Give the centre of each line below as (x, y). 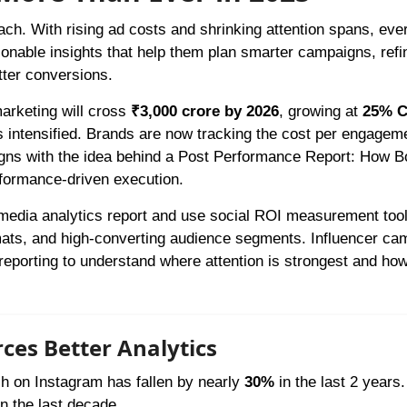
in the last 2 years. (339, 382)
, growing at (320, 111)
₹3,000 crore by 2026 (204, 111)
